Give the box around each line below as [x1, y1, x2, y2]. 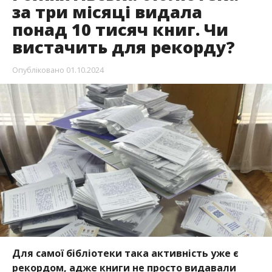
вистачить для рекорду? [12, 36, 235, 59]
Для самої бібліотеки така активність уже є [12, 246, 239, 260]
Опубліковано [12, 64, 64, 76]
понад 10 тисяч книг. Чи [12, 18, 228, 41]
